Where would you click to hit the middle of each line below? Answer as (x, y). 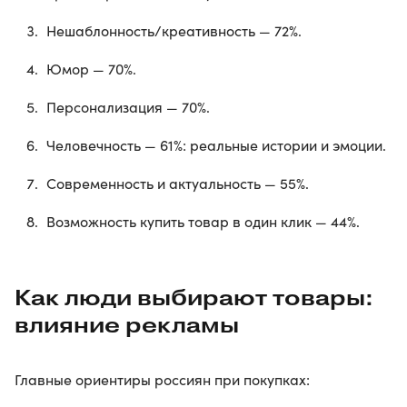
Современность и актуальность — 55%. (178, 184)
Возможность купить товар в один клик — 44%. (203, 222)
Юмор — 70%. (91, 69)
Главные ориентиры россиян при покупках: (162, 380)
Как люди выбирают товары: (194, 298)
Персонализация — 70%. (128, 107)
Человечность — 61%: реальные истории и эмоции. (216, 145)
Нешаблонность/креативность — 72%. (174, 31)
